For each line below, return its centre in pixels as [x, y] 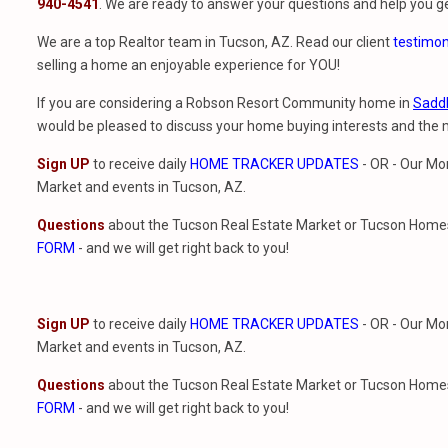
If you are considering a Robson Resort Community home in [225, 103]
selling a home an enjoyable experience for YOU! [188, 65]
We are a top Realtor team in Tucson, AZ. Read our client [215, 42]
